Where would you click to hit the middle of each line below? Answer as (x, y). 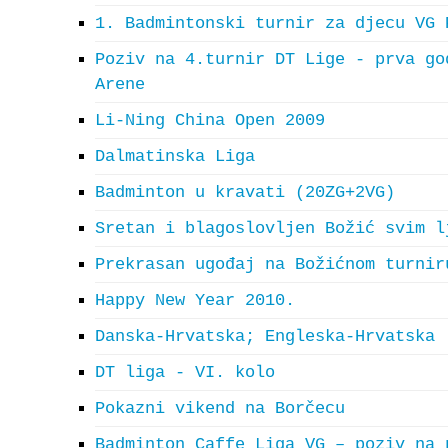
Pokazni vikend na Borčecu (220, 408)
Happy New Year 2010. (195, 300)
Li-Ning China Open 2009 (210, 120)
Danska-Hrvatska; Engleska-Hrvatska (265, 336)
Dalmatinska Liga (175, 156)
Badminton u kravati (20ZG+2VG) (245, 192)
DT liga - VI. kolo (185, 372)
